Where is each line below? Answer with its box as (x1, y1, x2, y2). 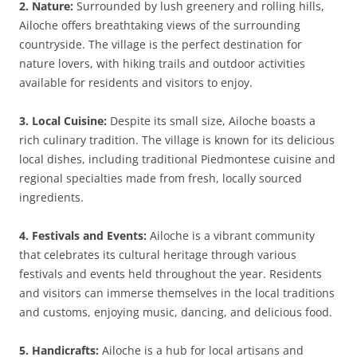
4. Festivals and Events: (19, 228, 147, 243)
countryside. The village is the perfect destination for (19, 37, 302, 52)
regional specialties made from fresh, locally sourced (19, 171, 302, 186)
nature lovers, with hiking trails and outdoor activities (19, 56, 305, 71)
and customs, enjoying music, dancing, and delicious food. (19, 304, 332, 320)
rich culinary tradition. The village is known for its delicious (19, 132, 335, 147)
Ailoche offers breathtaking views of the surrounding (19, 18, 300, 33)
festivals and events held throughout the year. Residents (19, 266, 322, 281)
